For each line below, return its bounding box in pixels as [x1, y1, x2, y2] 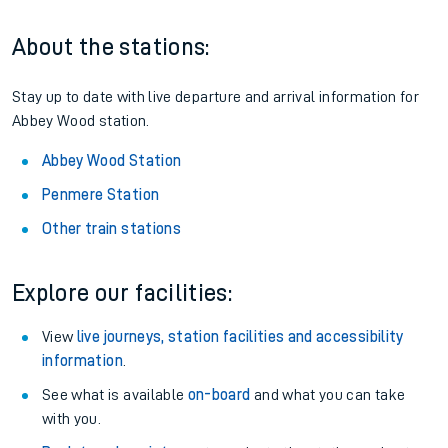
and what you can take [250, 387, 406, 403]
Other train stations [42, 221, 181, 237]
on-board [187, 387, 251, 403]
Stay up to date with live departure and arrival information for [12, 89, 420, 105]
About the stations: [12, 35, 210, 59]
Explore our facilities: [12, 281, 233, 305]
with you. [42, 411, 102, 427]
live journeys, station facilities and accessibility [76, 329, 404, 345]
